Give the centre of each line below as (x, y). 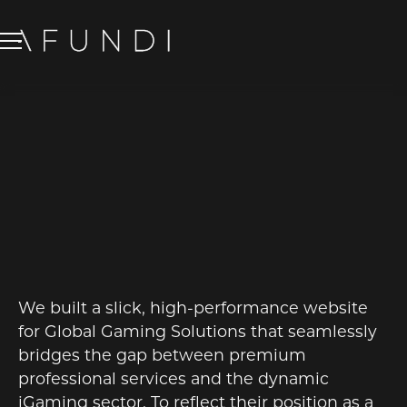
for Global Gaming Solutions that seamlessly (197, 331)
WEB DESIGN (60, 265)
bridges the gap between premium (162, 354)
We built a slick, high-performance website (193, 307)
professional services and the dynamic (173, 378)
